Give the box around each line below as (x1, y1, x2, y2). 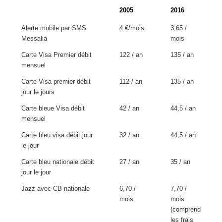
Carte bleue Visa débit (21, 105, 85, 112)
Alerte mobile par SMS (21, 25, 86, 32)
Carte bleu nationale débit (21, 159, 94, 166)
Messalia (21, 35, 47, 43)
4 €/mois (119, 25, 144, 32)
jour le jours (21, 89, 55, 96)
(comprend (170, 206, 201, 214)
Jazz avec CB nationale (21, 185, 90, 193)
